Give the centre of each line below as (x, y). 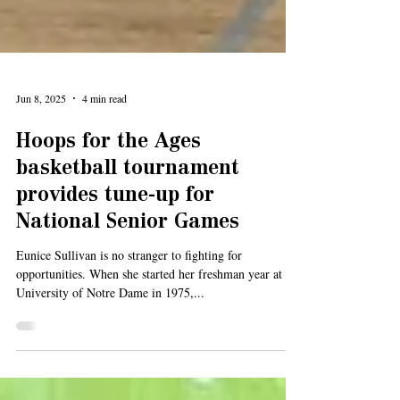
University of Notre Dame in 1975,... (110, 378)
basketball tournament (128, 255)
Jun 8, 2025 (41, 184)
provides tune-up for (115, 282)
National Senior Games (128, 309)
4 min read (104, 184)
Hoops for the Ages (108, 229)
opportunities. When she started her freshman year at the (158, 359)
